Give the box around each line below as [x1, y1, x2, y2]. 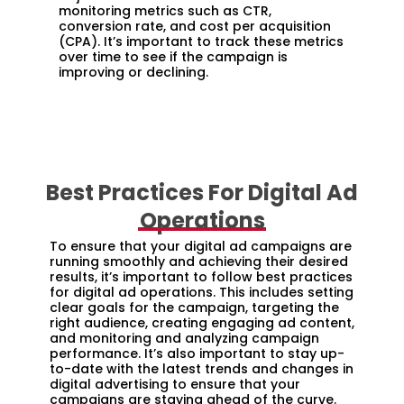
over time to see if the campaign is [59, 47, 288, 66]
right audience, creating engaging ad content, [50, 314, 354, 333]
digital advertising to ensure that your [50, 375, 300, 394]
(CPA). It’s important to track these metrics [59, 32, 344, 50]
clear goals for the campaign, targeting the [50, 298, 339, 317]
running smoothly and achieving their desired [50, 252, 348, 271]
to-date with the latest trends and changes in [50, 360, 353, 379]
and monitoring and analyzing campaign [50, 329, 319, 348]
